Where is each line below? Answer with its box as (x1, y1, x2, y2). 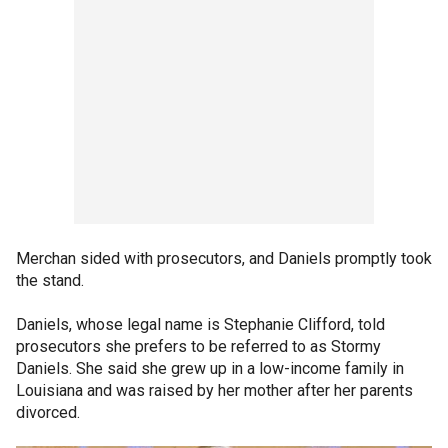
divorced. (16, 402, 80, 422)
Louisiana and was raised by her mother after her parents (16, 380, 413, 400)
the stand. (16, 270, 84, 290)
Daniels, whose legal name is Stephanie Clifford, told (16, 314, 385, 334)
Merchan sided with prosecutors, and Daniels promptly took (16, 248, 432, 268)
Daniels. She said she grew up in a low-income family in (16, 358, 404, 378)
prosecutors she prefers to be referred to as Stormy (16, 336, 381, 356)
